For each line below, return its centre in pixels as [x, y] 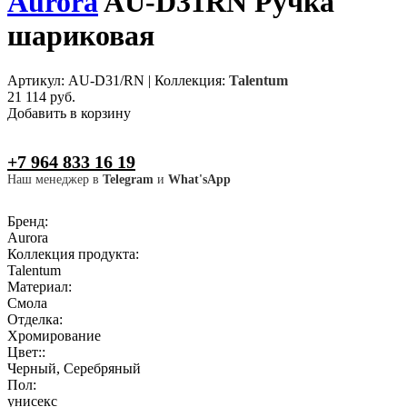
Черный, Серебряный [74, 368]
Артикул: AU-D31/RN [76, 80]
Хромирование [54, 335]
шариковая [81, 36]
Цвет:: [28, 352]
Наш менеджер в [55, 179]
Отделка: [37, 319]
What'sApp [199, 179]
